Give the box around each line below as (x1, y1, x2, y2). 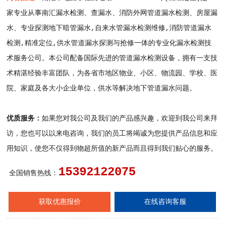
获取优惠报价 (38, 198, 81, 206)
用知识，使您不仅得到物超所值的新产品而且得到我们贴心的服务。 (7, 144, 218, 153)
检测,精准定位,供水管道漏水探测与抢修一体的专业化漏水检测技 (7, 39, 212, 47)
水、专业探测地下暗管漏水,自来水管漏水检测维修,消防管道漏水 (7, 24, 212, 32)
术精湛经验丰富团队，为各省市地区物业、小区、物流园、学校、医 (7, 69, 218, 77)
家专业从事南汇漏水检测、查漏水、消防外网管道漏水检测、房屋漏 (7, 9, 218, 17)
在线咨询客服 (144, 198, 187, 206)
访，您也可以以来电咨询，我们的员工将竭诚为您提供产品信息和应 (7, 129, 218, 138)
